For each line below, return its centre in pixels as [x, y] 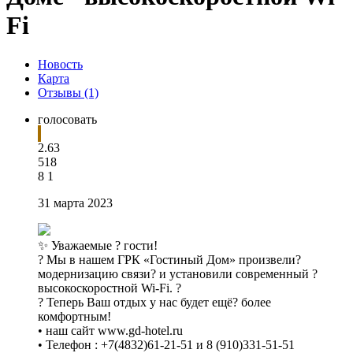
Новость [60, 64]
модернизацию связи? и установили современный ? [178, 273]
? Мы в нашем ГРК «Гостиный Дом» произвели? [169, 259]
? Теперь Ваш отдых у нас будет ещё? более [154, 302]
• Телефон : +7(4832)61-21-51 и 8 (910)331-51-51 [166, 344]
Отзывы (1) [68, 92]
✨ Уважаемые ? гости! [98, 245]
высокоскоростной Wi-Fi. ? [110, 288]
